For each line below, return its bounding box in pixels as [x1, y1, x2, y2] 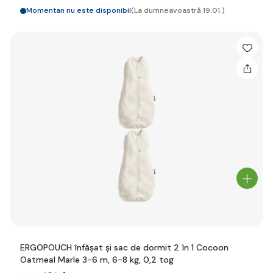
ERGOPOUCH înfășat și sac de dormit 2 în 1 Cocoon [20, 242, 229, 253]
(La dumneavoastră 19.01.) [131, 5, 225, 15]
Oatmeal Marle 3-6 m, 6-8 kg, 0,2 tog [20, 254, 174, 265]
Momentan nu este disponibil [26, 5, 131, 15]
